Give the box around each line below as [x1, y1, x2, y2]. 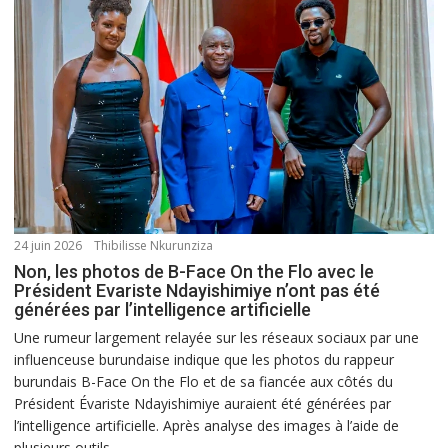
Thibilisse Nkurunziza [94, 237, 214, 255]
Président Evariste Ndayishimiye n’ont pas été [14, 280, 381, 302]
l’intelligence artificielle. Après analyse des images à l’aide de [14, 416, 400, 436]
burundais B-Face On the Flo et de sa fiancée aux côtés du [14, 372, 394, 392]
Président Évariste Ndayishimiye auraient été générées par [14, 394, 392, 414]
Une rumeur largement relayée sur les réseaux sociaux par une [14, 328, 420, 348]
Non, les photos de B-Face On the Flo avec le [14, 261, 375, 283]
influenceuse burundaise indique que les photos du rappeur [14, 350, 395, 370]
